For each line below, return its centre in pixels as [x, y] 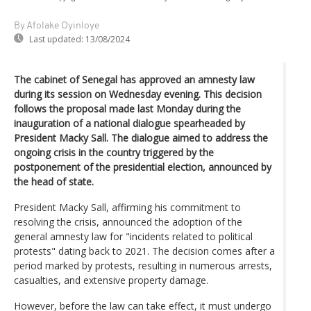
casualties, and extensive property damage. [111, 280]
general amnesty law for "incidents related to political [133, 236]
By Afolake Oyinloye [57, 26]
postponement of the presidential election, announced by [143, 167]
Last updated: [56, 39]
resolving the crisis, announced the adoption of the [128, 221]
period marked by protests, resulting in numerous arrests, [143, 265]
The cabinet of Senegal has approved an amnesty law [134, 79]
